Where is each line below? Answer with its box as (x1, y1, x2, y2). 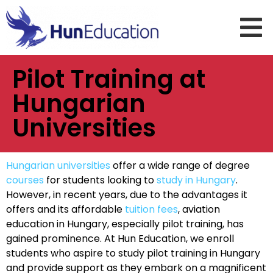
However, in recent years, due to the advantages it (6, 188, 247, 202)
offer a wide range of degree (110, 158, 250, 172)
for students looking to (44, 173, 157, 187)
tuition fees (125, 202, 178, 216)
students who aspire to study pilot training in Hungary (6, 246, 260, 260)
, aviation (178, 202, 220, 216)
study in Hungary (157, 173, 236, 187)
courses (6, 173, 44, 187)
